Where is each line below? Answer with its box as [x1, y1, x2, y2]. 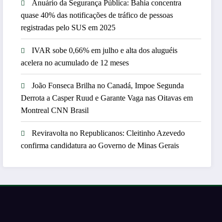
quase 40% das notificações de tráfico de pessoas [21, 10, 173, 19]
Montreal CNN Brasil [21, 106, 89, 114]
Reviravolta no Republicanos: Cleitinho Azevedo [32, 128, 185, 137]
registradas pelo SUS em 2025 [21, 23, 116, 32]
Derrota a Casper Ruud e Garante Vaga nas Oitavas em [21, 93, 193, 102]
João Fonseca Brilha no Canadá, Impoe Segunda [32, 81, 184, 90]
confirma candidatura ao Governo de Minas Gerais [21, 141, 179, 150]
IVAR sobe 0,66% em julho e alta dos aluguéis [32, 46, 178, 55]
